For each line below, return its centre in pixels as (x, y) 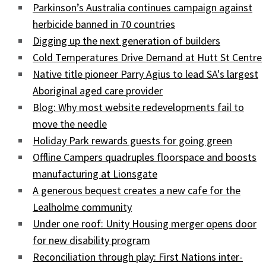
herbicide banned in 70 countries (104, 24)
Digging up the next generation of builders (126, 41)
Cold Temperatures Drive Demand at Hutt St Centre (147, 58)
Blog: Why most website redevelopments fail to (138, 107)
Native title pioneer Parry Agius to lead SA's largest (145, 74)
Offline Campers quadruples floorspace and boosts (145, 157)
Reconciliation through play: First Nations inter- (138, 257)
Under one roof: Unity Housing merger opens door (145, 224)
